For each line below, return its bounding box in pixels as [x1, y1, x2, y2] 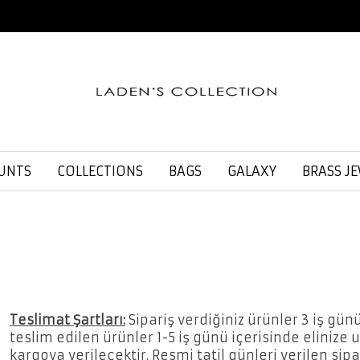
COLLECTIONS [57, 162, 143, 179]
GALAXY [227, 162, 276, 179]
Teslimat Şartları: [10, 311, 125, 328]
